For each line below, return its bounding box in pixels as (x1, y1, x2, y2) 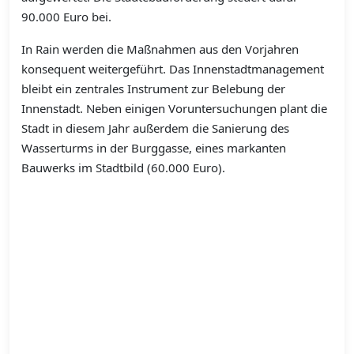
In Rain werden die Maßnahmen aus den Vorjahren (21, 41, 299, 58)
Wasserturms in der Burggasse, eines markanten (21, 140, 286, 156)
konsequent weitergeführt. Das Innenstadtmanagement (21, 61, 324, 77)
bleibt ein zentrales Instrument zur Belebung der (21, 81, 285, 97)
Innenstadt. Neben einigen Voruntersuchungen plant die (21, 100, 327, 117)
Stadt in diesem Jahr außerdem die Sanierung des (21, 120, 289, 137)
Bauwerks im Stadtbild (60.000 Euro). (21, 160, 228, 176)
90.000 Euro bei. (21, 9, 115, 25)
